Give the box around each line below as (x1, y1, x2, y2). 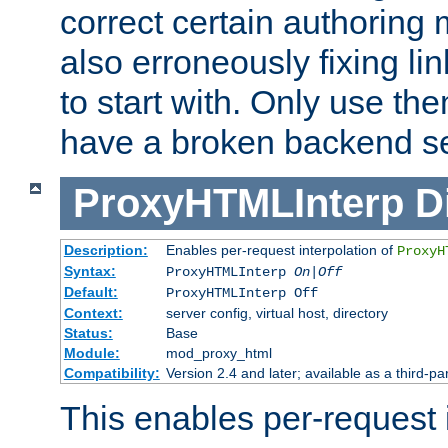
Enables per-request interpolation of (165, 241, 397, 258)
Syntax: (63, 262, 116, 279)
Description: (63, 241, 148, 258)
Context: (63, 304, 123, 321)
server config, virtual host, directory (165, 304, 388, 321)
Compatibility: (63, 364, 160, 381)
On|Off (293, 263, 342, 280)
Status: (63, 324, 113, 341)
